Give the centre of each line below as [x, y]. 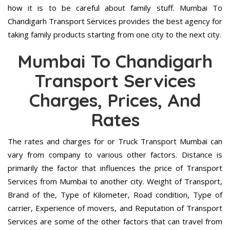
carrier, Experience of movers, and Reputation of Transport [115, 208]
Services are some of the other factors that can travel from [115, 222]
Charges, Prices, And [115, 100]
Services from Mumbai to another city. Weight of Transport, [115, 181]
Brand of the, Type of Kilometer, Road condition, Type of [115, 195]
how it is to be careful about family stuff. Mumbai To [115, 8]
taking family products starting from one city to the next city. [114, 35]
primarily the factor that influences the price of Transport [115, 168]
